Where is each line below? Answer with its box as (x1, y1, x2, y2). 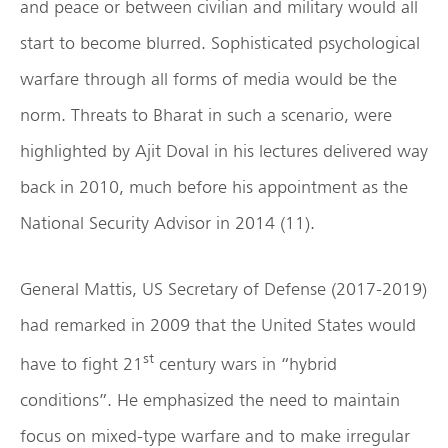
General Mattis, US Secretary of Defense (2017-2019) (20, 278, 427, 300)
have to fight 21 (20, 353, 143, 375)
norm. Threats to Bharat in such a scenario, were (20, 104, 392, 126)
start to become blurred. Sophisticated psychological (20, 32, 420, 54)
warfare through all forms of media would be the (20, 68, 397, 90)
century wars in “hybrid (154, 353, 337, 375)
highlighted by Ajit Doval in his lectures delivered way (20, 140, 428, 162)
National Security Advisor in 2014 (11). (20, 212, 315, 234)
